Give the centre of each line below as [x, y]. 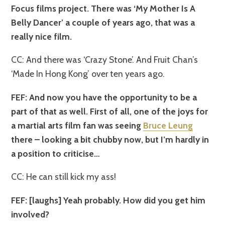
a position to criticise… [56, 153]
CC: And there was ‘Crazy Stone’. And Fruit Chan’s [105, 60]
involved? [30, 214]
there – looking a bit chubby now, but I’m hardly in [110, 139]
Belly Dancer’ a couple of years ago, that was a [103, 22]
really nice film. [42, 36]
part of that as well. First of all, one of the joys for [110, 111]
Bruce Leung [168, 125]
